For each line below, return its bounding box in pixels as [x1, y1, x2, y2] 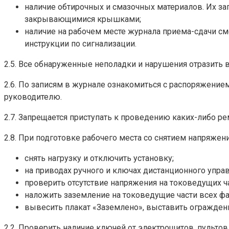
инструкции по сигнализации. [25, 38, 136, 49]
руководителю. [4, 91, 62, 102]
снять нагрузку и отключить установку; [25, 153, 174, 163]
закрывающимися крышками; [25, 14, 141, 24]
